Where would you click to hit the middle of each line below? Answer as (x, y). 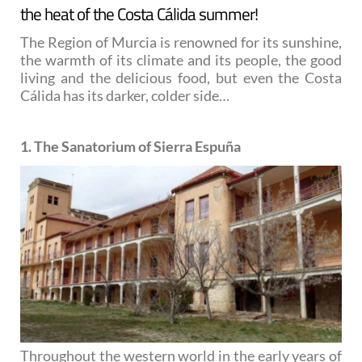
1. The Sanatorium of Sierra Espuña (130, 146)
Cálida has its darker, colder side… (125, 95)
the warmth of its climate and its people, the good (181, 59)
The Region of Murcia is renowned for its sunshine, (181, 42)
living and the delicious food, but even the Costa (181, 77)
